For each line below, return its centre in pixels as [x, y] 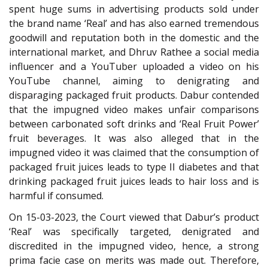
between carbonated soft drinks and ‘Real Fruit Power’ [134, 124]
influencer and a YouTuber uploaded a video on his [134, 66]
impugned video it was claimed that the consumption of [134, 152]
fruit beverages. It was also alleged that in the [134, 138]
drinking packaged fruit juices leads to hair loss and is [134, 181]
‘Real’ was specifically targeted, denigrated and [134, 232]
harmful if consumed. [56, 195]
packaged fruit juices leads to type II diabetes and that [134, 167]
